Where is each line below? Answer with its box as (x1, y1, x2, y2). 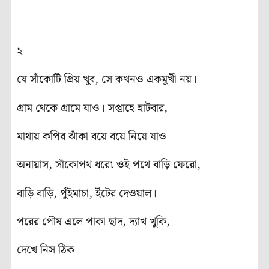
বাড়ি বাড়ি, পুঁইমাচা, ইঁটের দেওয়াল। (17, 184, 157, 202)
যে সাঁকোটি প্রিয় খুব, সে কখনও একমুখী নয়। (17, 71, 197, 89)
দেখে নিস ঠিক (17, 241, 74, 259)
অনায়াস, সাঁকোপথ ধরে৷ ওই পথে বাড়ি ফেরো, (17, 156, 201, 174)
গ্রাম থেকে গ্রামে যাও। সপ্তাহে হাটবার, (17, 99, 168, 117)
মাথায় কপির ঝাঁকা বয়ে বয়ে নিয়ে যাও (17, 127, 166, 145)
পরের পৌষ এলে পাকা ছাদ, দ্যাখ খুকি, (17, 213, 170, 231)
